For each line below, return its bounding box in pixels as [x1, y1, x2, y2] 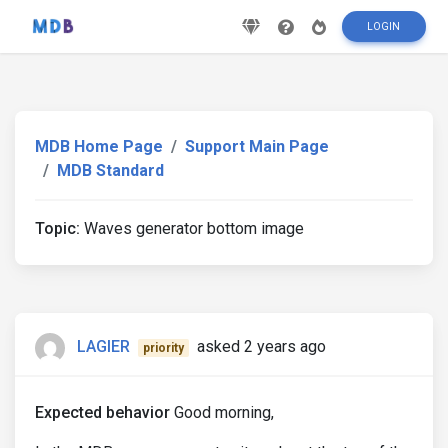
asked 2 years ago [196, 337, 326, 357]
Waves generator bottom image [80, 219, 304, 238]
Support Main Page [185, 137, 329, 156]
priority [142, 341, 184, 356]
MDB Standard [57, 161, 164, 180]
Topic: [35, 219, 80, 238]
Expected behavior [35, 403, 170, 422]
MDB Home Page [35, 137, 163, 156]
